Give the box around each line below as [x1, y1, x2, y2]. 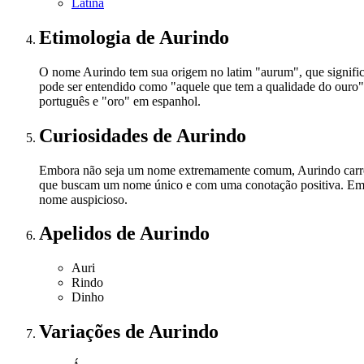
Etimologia [39, 26, 136, 48]
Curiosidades [39, 124, 153, 146]
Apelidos [39, 223, 116, 245]
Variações [39, 321, 125, 343]
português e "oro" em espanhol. [39, 93, 201, 108]
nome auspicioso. [39, 192, 128, 206]
